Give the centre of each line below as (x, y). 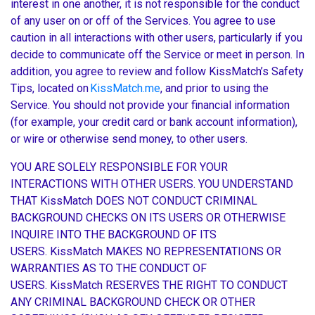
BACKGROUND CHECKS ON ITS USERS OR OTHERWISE (148, 218)
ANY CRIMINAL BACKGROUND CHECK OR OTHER (133, 302)
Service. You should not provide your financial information (150, 105)
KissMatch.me (125, 89)
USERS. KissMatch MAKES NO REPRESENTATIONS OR (146, 252)
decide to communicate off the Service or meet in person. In (157, 55)
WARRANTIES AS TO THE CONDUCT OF (109, 269)
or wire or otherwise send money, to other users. (130, 139)
